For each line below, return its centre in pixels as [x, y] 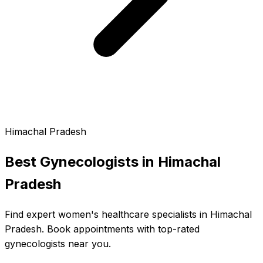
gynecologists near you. [58, 243]
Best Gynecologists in [81, 161]
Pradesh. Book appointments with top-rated [102, 229]
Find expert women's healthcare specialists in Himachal [128, 214]
